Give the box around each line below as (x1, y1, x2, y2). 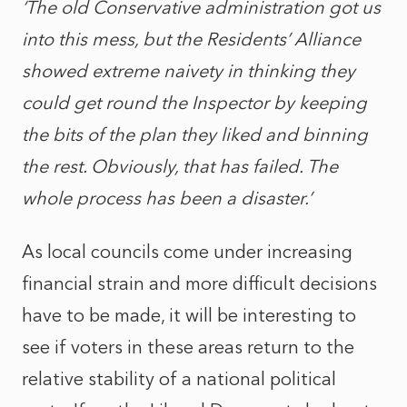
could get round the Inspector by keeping (22, 92, 367, 114)
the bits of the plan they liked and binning (22, 124, 368, 145)
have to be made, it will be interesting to (22, 304, 356, 326)
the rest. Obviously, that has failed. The (22, 155, 338, 177)
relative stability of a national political (22, 368, 336, 390)
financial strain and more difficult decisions (22, 273, 377, 294)
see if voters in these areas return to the (22, 336, 354, 358)
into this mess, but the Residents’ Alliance (22, 28, 361, 50)
